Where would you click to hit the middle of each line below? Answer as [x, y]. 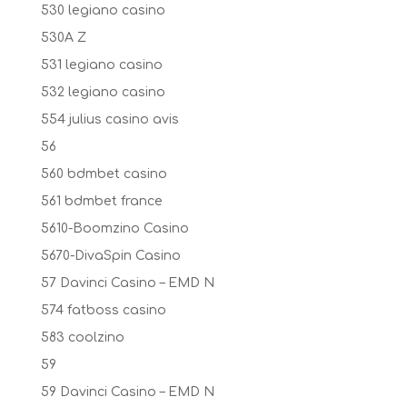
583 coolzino [82, 338]
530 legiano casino [103, 10]
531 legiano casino [101, 65]
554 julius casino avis [109, 119]
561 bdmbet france [101, 201]
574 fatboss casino [103, 310]
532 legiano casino [103, 92]
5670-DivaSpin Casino [110, 256]
